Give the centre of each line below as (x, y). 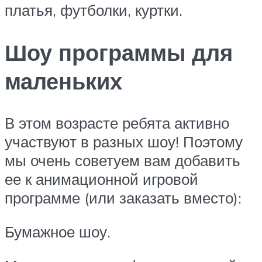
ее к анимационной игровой (101, 179)
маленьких (63, 81)
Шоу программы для (119, 52)
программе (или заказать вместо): (123, 198)
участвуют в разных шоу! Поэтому (124, 142)
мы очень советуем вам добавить (123, 161)
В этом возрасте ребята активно (117, 123)
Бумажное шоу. (58, 231)
